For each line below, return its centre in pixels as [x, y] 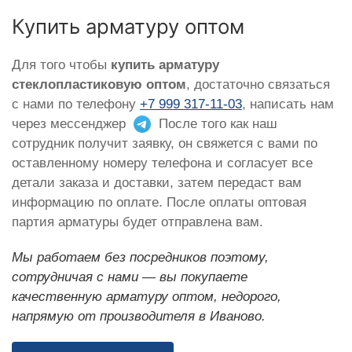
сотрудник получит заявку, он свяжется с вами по [165, 143]
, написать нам [288, 104]
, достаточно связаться [258, 84]
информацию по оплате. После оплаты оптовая [159, 202]
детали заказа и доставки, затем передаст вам [157, 182]
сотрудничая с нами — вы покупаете [130, 277]
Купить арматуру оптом [128, 26]
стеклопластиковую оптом [99, 84]
